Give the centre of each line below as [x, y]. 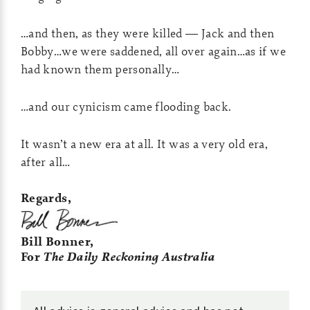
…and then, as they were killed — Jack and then [148, 33]
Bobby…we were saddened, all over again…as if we [153, 51]
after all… [46, 162]
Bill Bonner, [57, 241]
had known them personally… [100, 69]
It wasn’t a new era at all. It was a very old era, [144, 144]
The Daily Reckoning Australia [129, 256]
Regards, [46, 198]
